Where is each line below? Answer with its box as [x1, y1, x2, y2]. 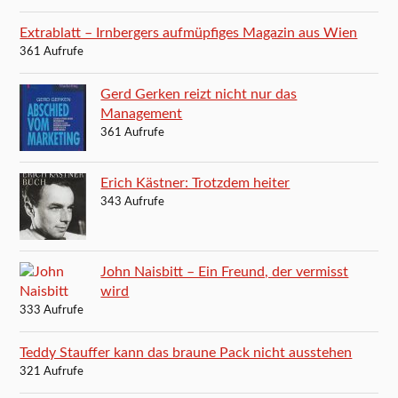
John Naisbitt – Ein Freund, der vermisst [100, 265, 349, 280]
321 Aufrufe [20, 366, 84, 378]
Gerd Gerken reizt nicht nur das [100, 87, 298, 102]
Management [100, 107, 183, 122]
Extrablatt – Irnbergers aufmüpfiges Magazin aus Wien [20, 26, 358, 41]
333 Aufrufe [20, 305, 84, 317]
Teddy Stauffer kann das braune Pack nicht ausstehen [20, 346, 353, 361]
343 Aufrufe [100, 196, 165, 209]
